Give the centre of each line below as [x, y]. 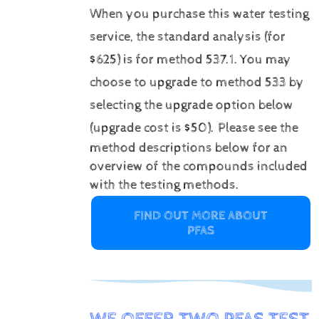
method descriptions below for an [188, 148]
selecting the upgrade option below [191, 105]
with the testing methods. [164, 185]
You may [265, 59]
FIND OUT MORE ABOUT [200, 215]
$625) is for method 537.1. [163, 59]
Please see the [258, 128]
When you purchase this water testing [199, 14]
